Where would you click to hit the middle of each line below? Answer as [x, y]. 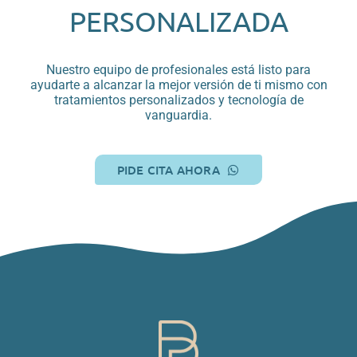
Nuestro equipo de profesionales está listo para [178, 70]
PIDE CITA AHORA [168, 170]
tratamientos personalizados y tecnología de [178, 100]
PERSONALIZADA [178, 22]
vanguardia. [178, 116]
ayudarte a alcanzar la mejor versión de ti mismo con [178, 85]
